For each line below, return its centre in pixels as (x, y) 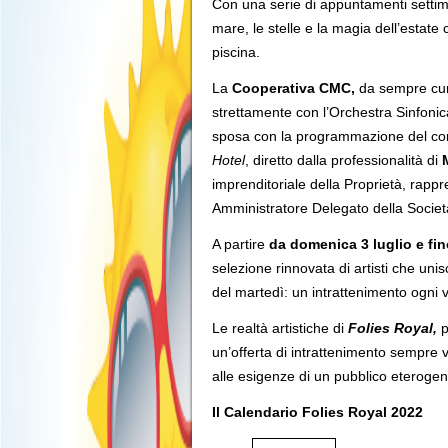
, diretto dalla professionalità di (343, 160)
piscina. (236, 52)
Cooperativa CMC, (293, 88)
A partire (240, 244)
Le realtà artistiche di (278, 328)
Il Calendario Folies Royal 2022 (317, 412)
